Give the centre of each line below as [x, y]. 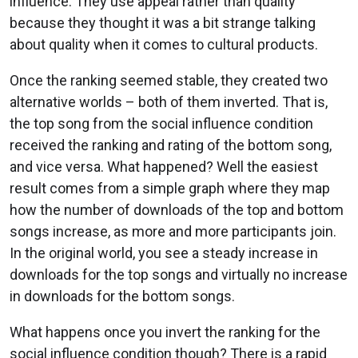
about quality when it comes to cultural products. [164, 45]
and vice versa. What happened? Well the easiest [164, 167]
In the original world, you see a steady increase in [164, 253]
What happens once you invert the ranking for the [165, 332]
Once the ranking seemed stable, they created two [169, 81]
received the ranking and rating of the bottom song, [171, 145]
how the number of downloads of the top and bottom [177, 210]
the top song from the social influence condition [161, 124]
